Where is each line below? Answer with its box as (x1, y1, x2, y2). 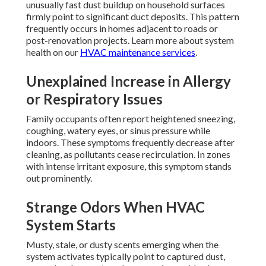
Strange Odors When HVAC (26, 198, 205, 216)
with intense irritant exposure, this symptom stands (26, 160, 232, 172)
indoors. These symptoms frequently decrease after (26, 137, 235, 148)
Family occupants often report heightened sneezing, (26, 113, 235, 125)
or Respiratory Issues (26, 90, 163, 108)
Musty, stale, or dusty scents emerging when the (26, 239, 218, 251)
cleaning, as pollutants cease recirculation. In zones (26, 148, 230, 160)
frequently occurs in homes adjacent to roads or (26, 23, 218, 34)
